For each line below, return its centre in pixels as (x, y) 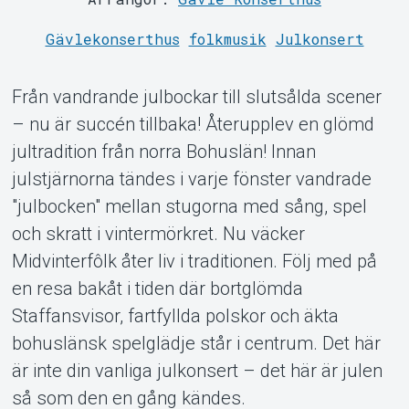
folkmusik (227, 38)
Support (204, 249)
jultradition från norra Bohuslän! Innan (163, 151)
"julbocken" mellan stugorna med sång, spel (189, 206)
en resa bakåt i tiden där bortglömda (157, 288)
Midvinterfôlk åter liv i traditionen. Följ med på (194, 261)
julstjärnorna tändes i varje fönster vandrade (191, 178)
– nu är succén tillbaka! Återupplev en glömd (193, 124)
